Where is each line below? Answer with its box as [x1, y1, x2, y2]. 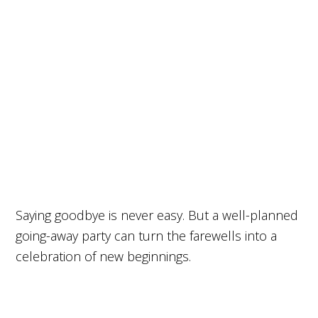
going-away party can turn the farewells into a [16, 227, 278, 244]
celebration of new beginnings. [16, 248, 192, 265]
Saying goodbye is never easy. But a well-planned [16, 207, 299, 224]
